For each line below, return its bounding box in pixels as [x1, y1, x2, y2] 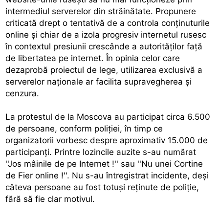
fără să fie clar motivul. [5, 194, 95, 204]
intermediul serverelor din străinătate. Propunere [5, 6, 197, 16]
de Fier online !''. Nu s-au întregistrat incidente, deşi [5, 170, 209, 180]
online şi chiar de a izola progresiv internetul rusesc [5, 29, 207, 40]
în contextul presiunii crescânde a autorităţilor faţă [5, 41, 203, 51]
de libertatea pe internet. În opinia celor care [5, 53, 180, 63]
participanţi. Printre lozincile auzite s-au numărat [5, 147, 197, 157]
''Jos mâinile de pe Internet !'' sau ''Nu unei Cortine [5, 158, 203, 169]
